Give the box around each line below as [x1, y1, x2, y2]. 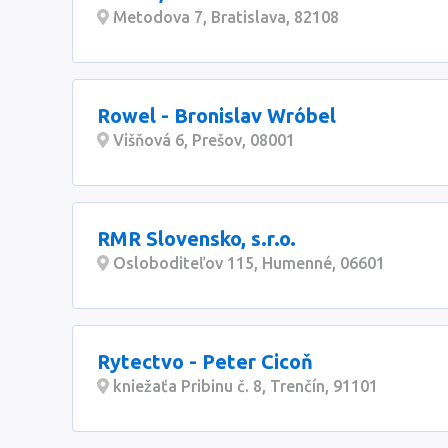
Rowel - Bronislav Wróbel [97, 104, 336, 127]
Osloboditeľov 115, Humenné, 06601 [109, 254, 385, 272]
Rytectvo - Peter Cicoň [97, 350, 313, 373]
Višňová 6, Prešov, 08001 [109, 131, 295, 149]
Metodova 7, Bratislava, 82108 [109, 8, 339, 26]
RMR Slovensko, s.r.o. [97, 227, 296, 250]
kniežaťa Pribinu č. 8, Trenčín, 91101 [109, 377, 378, 395]
